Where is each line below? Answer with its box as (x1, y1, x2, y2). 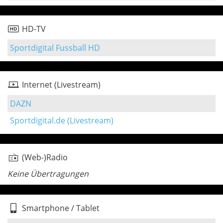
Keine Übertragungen (7, 168, 89, 179)
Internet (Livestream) (22, 79, 101, 90)
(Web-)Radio (22, 152, 68, 163)
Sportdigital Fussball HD (10, 42, 100, 53)
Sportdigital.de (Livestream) (10, 115, 113, 126)
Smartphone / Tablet (22, 203, 100, 214)
